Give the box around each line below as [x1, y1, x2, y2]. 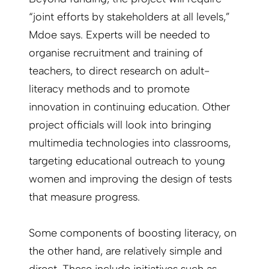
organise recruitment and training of [29, 46, 203, 60]
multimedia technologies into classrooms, [29, 136, 231, 150]
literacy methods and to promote [29, 82, 190, 96]
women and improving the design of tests [29, 172, 232, 186]
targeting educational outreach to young [29, 154, 225, 168]
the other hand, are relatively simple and [29, 244, 222, 258]
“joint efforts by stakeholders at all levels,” [29, 10, 230, 24]
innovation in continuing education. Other [29, 100, 230, 114]
